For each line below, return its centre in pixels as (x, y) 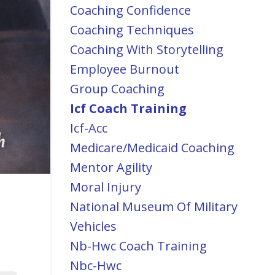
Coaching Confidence (130, 10)
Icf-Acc (88, 128)
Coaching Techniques (132, 30)
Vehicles (93, 226)
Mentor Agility (111, 167)
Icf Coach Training (128, 108)
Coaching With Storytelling (146, 49)
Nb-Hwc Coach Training (138, 246)
